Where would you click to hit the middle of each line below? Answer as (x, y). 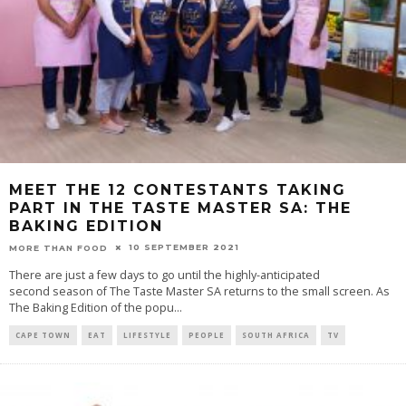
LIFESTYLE (147, 334)
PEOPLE (207, 334)
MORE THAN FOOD (58, 247)
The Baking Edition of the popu (92, 307)
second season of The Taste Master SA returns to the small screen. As (199, 291)
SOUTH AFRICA (276, 334)
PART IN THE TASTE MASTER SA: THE (180, 208)
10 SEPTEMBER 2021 (184, 247)
